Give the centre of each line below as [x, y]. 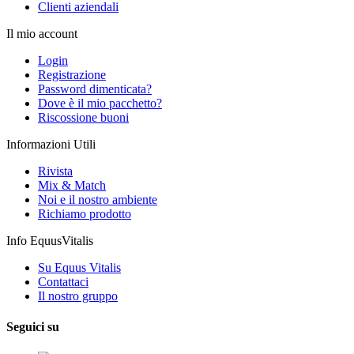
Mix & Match [72, 186]
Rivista [55, 171]
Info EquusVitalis [50, 241]
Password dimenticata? [95, 89]
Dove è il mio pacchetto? [100, 104]
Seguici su [33, 327]
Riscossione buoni [83, 118]
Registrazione [72, 75]
